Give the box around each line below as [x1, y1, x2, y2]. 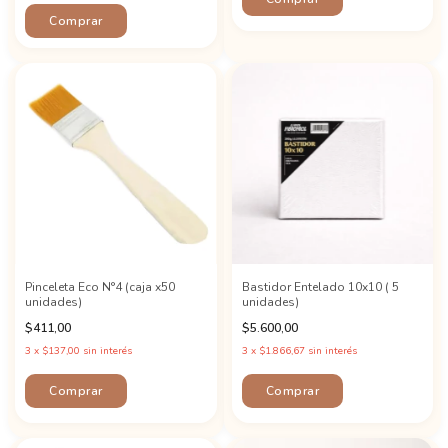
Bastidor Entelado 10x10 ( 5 [241, 279, 399, 295]
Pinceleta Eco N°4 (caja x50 [25, 279, 175, 295]
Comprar [49, 12, 103, 29]
